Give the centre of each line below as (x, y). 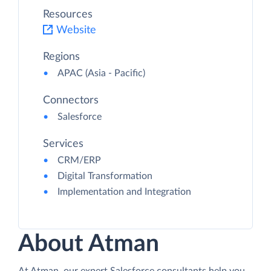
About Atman (89, 244)
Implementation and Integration (124, 192)
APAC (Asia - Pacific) (101, 73)
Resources (68, 15)
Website (76, 31)
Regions (61, 57)
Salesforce (80, 117)
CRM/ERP (79, 161)
